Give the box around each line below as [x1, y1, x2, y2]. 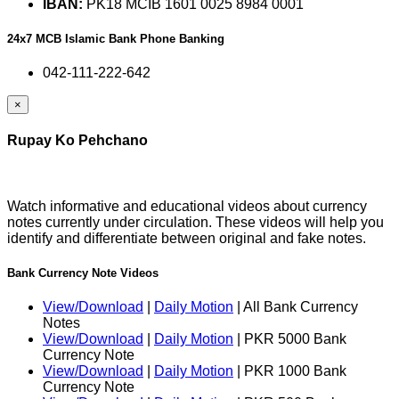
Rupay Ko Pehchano [7, 133, 148, 149]
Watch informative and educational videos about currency [7, 198, 367, 214]
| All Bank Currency [233, 298, 358, 314]
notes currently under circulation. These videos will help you [7, 214, 384, 230]
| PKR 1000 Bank [233, 362, 346, 379]
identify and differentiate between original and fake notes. [7, 230, 366, 246]
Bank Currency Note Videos [7, 265, 159, 280]
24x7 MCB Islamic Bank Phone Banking [7, 31, 224, 45]
